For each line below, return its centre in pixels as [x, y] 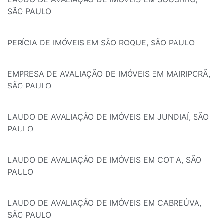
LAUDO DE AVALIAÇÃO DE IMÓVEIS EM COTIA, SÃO [104, 160]
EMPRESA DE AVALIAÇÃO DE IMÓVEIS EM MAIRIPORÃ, [109, 74]
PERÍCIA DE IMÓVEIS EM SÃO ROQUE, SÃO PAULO [101, 43]
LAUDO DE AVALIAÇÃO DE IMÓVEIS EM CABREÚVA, [104, 203]
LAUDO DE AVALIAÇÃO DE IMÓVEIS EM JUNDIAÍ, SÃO [108, 117]
